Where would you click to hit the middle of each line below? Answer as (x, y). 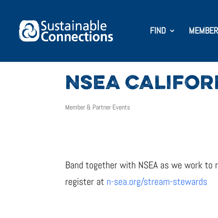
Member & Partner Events (98, 107)
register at (86, 182)
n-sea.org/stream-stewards (157, 182)
